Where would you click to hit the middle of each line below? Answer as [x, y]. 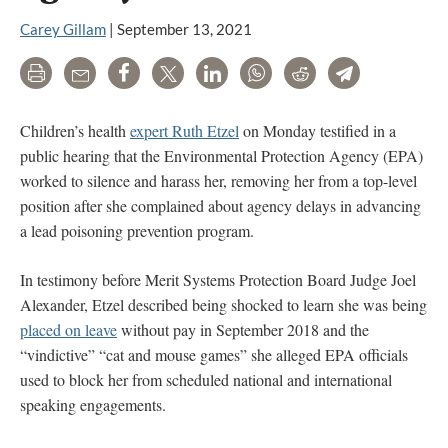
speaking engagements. [93, 404]
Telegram [382, 75]
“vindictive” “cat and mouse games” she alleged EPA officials [214, 354]
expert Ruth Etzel [184, 130]
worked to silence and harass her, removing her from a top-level [218, 180]
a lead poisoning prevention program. [137, 230]
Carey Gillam [63, 29]
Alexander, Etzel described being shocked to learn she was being [223, 304]
